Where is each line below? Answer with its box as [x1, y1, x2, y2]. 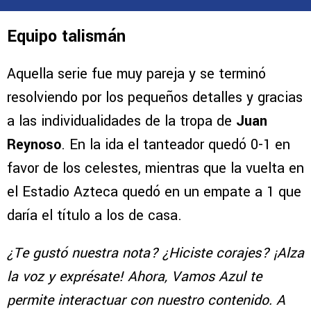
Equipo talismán [7, 25, 126, 49]
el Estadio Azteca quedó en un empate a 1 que [7, 182, 301, 203]
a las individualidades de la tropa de [7, 111, 236, 132]
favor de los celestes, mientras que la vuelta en [7, 158, 304, 179]
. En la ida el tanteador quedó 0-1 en [61, 135, 290, 155]
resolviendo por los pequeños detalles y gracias [7, 87, 303, 108]
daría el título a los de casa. [7, 205, 182, 226]
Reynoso [7, 135, 61, 155]
